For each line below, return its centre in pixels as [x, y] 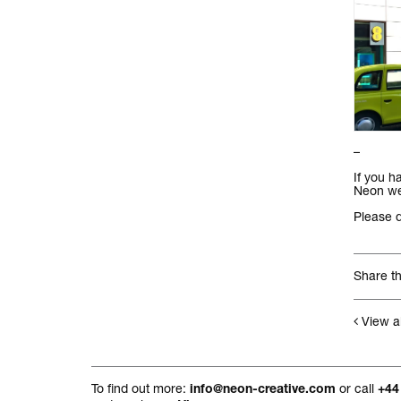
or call [357, 388]
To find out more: [141, 388]
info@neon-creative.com [263, 391]
